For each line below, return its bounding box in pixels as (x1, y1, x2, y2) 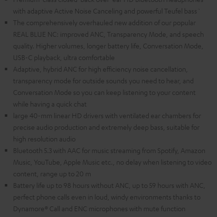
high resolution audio (13, 134, 76, 143)
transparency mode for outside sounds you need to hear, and (13, 76, 194, 85)
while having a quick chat (13, 99, 87, 108)
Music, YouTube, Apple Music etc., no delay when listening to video (13, 157, 212, 167)
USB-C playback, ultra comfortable (13, 53, 115, 62)
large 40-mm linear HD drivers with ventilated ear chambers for (13, 111, 201, 120)
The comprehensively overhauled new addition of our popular (13, 18, 196, 27)
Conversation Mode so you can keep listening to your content (13, 88, 196, 97)
